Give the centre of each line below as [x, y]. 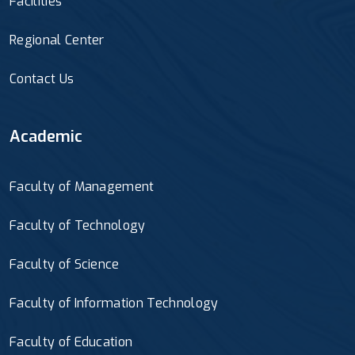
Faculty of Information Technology [114, 303]
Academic [46, 136]
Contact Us [42, 78]
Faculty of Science [65, 264]
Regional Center [57, 40]
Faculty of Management [82, 186]
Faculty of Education [71, 342]
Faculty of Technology [78, 225]
